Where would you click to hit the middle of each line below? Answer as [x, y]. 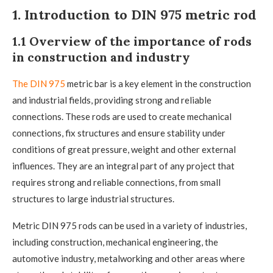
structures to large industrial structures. [93, 199]
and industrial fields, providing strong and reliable [112, 100]
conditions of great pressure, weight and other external [124, 150]
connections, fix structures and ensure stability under [119, 133]
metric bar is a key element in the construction [158, 84]
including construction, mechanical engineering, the [115, 242]
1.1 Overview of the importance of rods [132, 41]
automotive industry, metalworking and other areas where [129, 259]
